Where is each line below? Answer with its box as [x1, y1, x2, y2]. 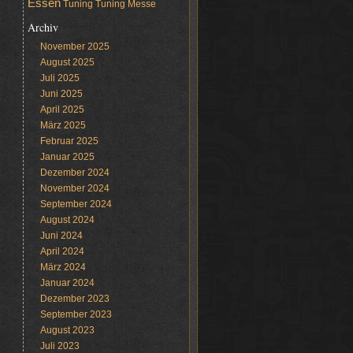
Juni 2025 [39, 88, 83, 99]
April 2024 [39, 246, 84, 257]
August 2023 [39, 325, 95, 336]
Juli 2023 [39, 340, 80, 351]
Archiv [28, 20, 58, 35]
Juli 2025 [39, 72, 80, 84]
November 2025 [39, 41, 110, 52]
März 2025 [39, 120, 86, 131]
